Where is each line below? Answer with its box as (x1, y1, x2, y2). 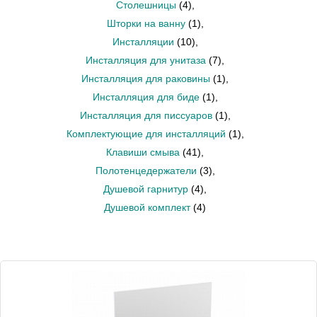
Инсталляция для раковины (81, 73, 210, 84)
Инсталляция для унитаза (86, 54, 206, 66)
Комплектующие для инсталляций (66, 128, 226, 139)
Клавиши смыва (106, 146, 180, 158)
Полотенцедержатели (95, 165, 197, 176)
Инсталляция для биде (92, 91, 200, 103)
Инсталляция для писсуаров (79, 110, 212, 121)
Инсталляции (112, 36, 174, 47)
